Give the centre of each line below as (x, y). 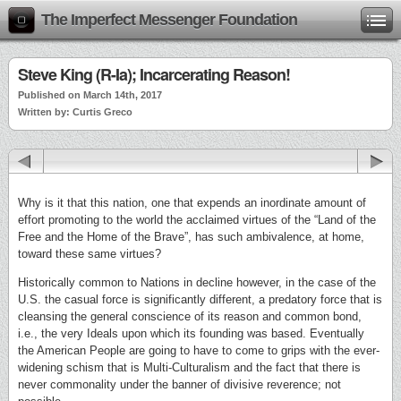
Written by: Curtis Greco (75, 112)
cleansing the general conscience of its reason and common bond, (190, 316)
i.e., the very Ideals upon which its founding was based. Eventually (191, 333)
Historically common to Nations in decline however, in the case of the (197, 282)
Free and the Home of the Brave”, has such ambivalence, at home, (191, 237)
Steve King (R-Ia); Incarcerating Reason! (154, 74)
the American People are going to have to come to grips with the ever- (199, 350)
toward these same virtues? (90, 254)
